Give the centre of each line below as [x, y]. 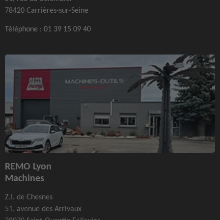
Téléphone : [23, 29]
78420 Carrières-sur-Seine [47, 10]
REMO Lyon [28, 166]
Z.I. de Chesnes [29, 196]
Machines [25, 178]
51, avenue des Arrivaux [43, 208]
